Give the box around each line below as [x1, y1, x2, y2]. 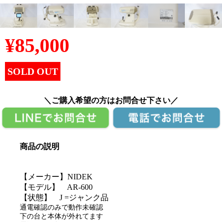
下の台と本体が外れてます [20, 212, 103, 220]
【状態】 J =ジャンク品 [20, 193, 109, 202]
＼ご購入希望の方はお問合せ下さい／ [44, 96, 178, 105]
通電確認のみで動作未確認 [20, 203, 103, 211]
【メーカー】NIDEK [20, 172, 93, 181]
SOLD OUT [7, 66, 58, 77]
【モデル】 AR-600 [20, 182, 93, 191]
